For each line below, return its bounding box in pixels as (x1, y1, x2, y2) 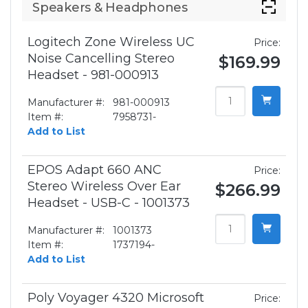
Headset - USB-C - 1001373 (27, 195, 190, 211)
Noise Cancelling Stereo (27, 51, 175, 67)
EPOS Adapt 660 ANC (27, 162, 162, 178)
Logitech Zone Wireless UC (27, 34, 195, 50)
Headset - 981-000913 (27, 67, 159, 83)
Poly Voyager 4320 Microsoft (27, 290, 204, 306)
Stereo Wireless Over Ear (27, 179, 181, 195)
